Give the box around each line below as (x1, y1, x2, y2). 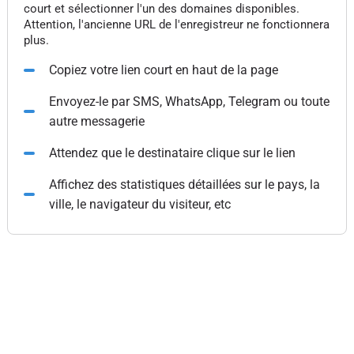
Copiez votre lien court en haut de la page (48, 62, 278, 77)
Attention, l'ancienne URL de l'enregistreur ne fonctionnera (23, 17, 330, 32)
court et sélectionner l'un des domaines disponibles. (23, 2, 299, 16)
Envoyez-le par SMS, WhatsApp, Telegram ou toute (48, 94, 330, 109)
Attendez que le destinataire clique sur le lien (48, 145, 296, 160)
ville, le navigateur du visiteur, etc (48, 197, 231, 212)
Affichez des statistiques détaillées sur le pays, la (48, 177, 320, 192)
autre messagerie (48, 114, 145, 129)
